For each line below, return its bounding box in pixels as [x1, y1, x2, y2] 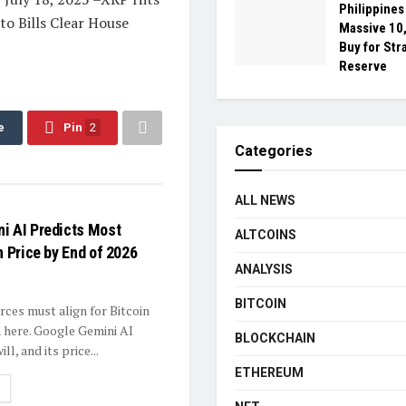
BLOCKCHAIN [235, 331, 315, 346]
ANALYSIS [235, 262, 293, 277]
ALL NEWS [235, 193, 295, 208]
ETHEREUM [235, 365, 304, 381]
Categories [235, 142, 313, 160]
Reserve [339, 58, 387, 75]
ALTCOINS [235, 227, 296, 243]
